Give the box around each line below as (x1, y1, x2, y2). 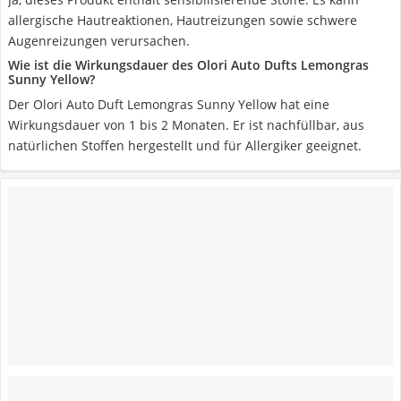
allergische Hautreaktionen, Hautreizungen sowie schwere (8, 12, 357, 29)
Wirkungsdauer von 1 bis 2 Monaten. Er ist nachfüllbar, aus (8, 116, 364, 133)
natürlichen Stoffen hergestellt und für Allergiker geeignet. (8, 137, 362, 154)
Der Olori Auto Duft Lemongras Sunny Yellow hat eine (8, 96, 329, 113)
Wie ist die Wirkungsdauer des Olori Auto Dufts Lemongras (8, 56, 369, 73)
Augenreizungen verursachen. (8, 32, 190, 49)
